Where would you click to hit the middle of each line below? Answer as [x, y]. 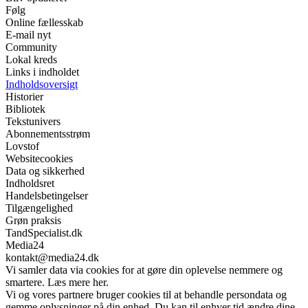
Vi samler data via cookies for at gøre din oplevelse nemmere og [144, 270]
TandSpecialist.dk [44, 233]
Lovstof [22, 146]
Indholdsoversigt [42, 85]
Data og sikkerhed [45, 171]
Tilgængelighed [39, 208]
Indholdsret [30, 184]
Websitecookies [39, 159]
